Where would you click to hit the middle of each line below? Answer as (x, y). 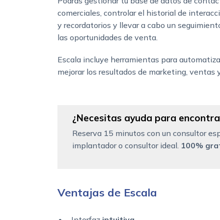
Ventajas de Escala (107, 193)
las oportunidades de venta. (108, 38)
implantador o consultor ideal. (126, 146)
